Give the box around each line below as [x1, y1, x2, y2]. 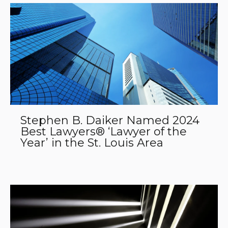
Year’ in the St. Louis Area [20, 135, 163, 150]
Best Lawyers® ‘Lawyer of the [20, 124, 187, 138]
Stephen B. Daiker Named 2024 [20, 113, 199, 127]
